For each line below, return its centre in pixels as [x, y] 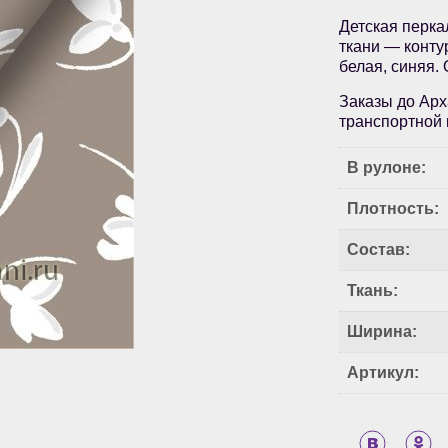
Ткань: [373, 291]
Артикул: [383, 373]
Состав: [379, 250]
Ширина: [382, 332]
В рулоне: [387, 168]
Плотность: [393, 209]
